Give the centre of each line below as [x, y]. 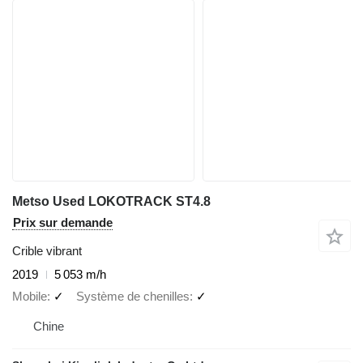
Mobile [30, 296]
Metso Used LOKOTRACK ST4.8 [111, 202]
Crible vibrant [47, 251]
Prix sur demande [63, 223]
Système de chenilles [133, 296]
